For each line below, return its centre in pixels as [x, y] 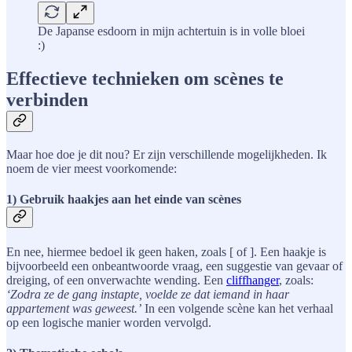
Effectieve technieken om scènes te [145, 79]
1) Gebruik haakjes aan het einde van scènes [124, 200]
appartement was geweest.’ [74, 308]
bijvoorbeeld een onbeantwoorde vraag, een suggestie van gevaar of [174, 266]
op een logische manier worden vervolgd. [109, 322]
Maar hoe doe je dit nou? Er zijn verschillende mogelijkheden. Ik [167, 155]
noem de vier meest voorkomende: [92, 169]
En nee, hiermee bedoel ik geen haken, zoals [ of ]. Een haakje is [166, 251]
